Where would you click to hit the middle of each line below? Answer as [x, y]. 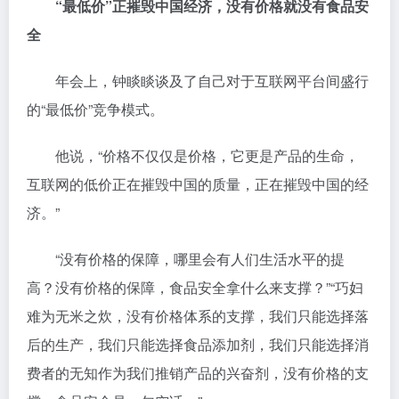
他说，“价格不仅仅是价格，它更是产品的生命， [193, 156]
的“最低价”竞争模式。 [95, 110]
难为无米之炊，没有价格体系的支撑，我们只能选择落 [198, 316]
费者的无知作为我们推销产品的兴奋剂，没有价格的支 [198, 373]
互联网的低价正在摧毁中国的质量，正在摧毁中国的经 [198, 184]
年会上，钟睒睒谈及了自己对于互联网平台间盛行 [198, 81]
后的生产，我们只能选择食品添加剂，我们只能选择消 [198, 345]
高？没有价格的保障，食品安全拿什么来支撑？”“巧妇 [195, 288]
